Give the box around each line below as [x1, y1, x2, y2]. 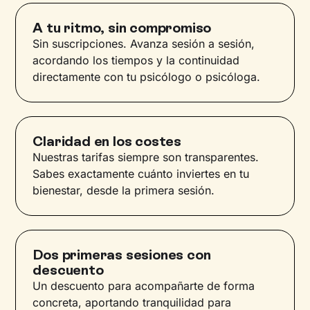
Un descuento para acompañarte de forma [33, 279, 255, 293]
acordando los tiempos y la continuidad [33, 53, 240, 68]
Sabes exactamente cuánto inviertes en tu [33, 167, 250, 181]
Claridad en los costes [33, 133, 181, 150]
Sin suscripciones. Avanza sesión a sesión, [33, 37, 255, 51]
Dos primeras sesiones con [33, 246, 211, 264]
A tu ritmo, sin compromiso [33, 19, 212, 37]
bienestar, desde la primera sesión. [33, 183, 215, 198]
